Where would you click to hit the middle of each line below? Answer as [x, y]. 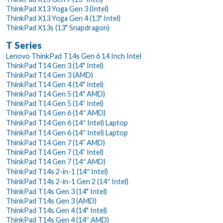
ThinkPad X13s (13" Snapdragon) [58, 27]
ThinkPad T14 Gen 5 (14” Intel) [55, 103]
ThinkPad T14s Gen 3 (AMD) [51, 201]
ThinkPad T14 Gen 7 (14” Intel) [55, 152]
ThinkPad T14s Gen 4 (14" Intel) [56, 210]
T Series [24, 45]
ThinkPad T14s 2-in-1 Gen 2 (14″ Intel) [67, 181]
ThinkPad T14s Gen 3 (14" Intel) [56, 191]
